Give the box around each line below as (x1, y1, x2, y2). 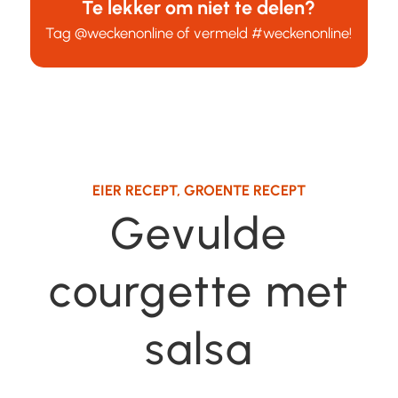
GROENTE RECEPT (183, 180, 306, 199)
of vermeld (173, 23, 252, 42)
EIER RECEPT (92, 180, 177, 199)
